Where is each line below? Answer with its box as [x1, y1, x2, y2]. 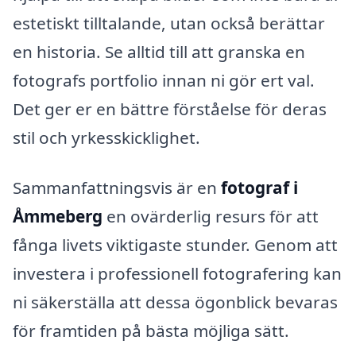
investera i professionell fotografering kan [13, 262, 342, 285]
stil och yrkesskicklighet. [13, 126, 200, 149]
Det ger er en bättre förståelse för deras [13, 97, 327, 120]
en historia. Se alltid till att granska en [13, 40, 305, 63]
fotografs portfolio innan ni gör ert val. [13, 68, 315, 91]
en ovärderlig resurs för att [103, 205, 319, 228]
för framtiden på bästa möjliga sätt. [13, 319, 289, 342]
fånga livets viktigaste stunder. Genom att [13, 234, 338, 257]
